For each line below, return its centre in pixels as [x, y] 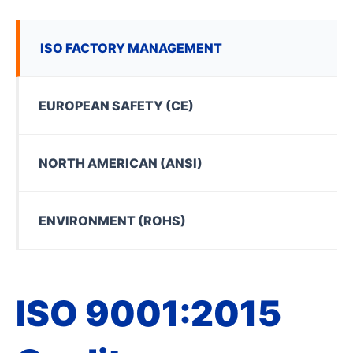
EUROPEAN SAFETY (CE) [116, 106]
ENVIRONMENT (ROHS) [112, 221]
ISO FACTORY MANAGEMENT [131, 48]
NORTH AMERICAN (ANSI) [121, 163]
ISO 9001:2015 [149, 314]
